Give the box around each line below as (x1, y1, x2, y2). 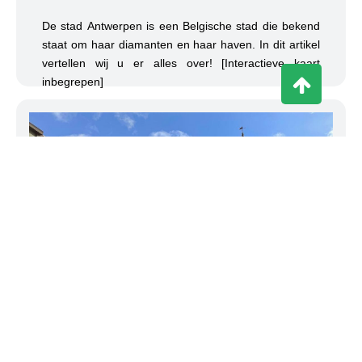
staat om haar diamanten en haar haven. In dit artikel (42, 38, 320, 52)
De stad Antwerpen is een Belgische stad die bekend (42, 19, 320, 33)
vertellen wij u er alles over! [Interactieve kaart (42, 57, 320, 70)
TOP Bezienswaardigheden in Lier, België (42, 330, 294, 345)
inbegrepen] (42, 75, 103, 89)
